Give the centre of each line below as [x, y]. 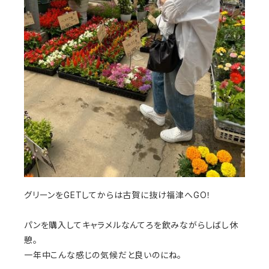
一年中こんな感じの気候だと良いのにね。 [103, 255]
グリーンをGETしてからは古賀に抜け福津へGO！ [118, 195]
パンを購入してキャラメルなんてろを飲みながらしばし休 [131, 225]
